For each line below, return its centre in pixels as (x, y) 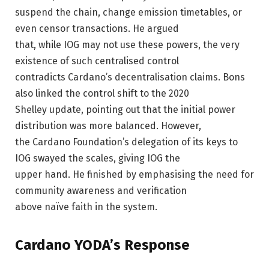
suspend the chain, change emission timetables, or (128, 12)
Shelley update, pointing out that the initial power (125, 109)
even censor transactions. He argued (97, 28)
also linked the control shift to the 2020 (102, 93)
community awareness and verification (101, 190)
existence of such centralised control (97, 61)
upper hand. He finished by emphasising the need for (134, 174)
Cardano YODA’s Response (102, 245)
